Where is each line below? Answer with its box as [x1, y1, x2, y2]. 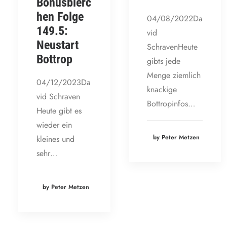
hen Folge [36, 9, 84, 24]
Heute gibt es [36, 104, 82, 117]
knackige [147, 84, 177, 96]
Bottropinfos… [147, 98, 195, 110]
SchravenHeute [147, 41, 198, 53]
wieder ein [36, 119, 72, 131]
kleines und [36, 133, 74, 145]
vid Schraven [36, 90, 80, 102]
